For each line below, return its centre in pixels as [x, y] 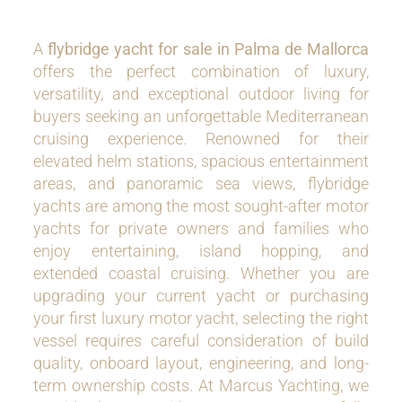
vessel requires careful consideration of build [201, 341]
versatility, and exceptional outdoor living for [201, 94]
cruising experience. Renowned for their [201, 139]
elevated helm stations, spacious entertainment [201, 161]
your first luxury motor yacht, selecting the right [201, 318]
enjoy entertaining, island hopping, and [201, 251]
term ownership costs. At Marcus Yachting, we [201, 385]
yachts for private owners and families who [201, 228]
